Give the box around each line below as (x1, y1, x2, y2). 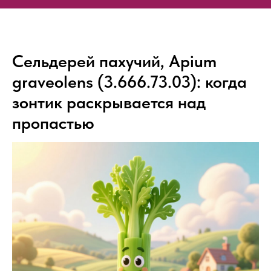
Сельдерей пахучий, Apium (12, 51, 217, 71)
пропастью (12, 113, 94, 133)
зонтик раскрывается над (12, 92, 206, 113)
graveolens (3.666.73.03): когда (12, 71, 247, 92)
